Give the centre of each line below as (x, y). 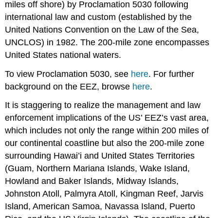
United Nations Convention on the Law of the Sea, (102, 29)
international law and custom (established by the (99, 17)
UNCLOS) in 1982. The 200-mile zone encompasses (107, 42)
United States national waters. (63, 55)
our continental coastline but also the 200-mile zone (105, 143)
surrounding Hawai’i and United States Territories (100, 156)
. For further (172, 74)
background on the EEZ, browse (69, 86)
